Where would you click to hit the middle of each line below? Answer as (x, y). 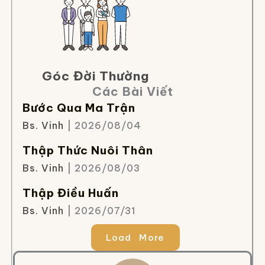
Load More (135, 237)
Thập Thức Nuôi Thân (88, 150)
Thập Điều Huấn (70, 193)
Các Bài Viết (132, 91)
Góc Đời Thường (96, 76)
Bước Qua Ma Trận (79, 108)
